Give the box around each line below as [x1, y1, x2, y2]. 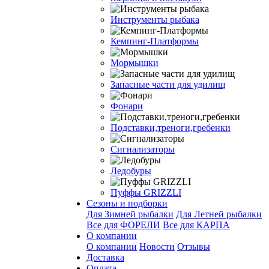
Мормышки [110, 58, 159, 68]
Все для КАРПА [163, 220, 230, 230]
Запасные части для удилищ [110, 79, 225, 89]
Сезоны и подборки [86, 198, 168, 208]
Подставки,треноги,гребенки [110, 122, 231, 133]
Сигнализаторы [110, 144, 175, 154]
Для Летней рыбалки [176, 209, 262, 219]
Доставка [86, 252, 124, 262]
